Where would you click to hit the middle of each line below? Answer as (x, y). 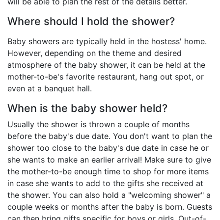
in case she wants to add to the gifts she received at (105, 183)
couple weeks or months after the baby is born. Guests (110, 207)
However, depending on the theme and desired (95, 53)
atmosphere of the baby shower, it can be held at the (106, 65)
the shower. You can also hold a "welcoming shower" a (109, 195)
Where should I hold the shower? (91, 21)
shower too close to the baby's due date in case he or (108, 148)
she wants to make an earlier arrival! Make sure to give (109, 160)
